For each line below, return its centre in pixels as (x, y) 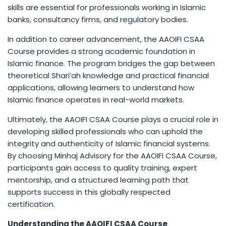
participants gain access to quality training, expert (102, 168)
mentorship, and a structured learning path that (98, 180)
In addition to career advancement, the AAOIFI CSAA (106, 39)
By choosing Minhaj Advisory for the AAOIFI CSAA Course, (112, 156)
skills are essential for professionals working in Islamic (107, 8)
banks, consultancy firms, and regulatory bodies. (98, 20)
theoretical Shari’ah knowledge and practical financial (108, 76)
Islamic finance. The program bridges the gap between (111, 64)
